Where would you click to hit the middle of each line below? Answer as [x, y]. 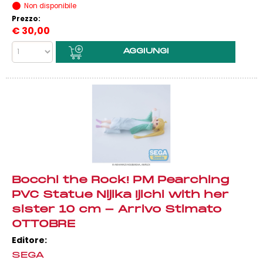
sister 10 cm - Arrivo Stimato [117, 210]
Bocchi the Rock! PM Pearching [121, 181]
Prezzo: [27, 19]
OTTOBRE [44, 225]
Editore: [29, 240]
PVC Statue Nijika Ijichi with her [120, 195]
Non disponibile [50, 6]
